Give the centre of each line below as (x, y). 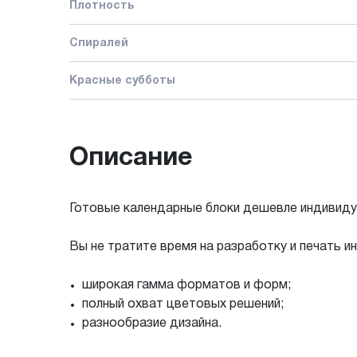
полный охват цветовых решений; (183, 304)
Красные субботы (122, 80)
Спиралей (99, 43)
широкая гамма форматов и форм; (186, 285)
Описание (131, 158)
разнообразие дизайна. (152, 323)
